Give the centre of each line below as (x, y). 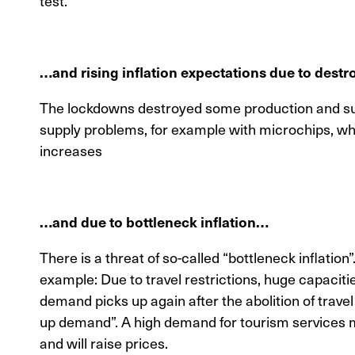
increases (71, 150)
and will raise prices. (104, 342)
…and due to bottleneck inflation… (154, 221)
